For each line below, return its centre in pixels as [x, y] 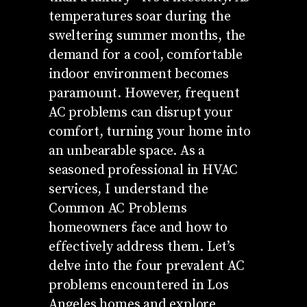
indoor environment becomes [138, 74]
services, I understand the [128, 189]
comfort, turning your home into [149, 132]
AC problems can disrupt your [140, 112]
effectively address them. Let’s [142, 247]
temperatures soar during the [139, 16]
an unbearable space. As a [126, 151]
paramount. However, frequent [144, 93]
